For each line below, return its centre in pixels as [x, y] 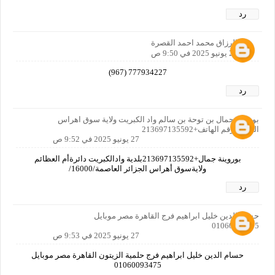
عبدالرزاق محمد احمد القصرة [200, 42]
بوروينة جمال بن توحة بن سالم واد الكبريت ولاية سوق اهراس [158, 119]
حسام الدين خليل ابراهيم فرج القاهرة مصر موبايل [176, 215]
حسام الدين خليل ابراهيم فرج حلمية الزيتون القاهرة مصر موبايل [137, 255]
